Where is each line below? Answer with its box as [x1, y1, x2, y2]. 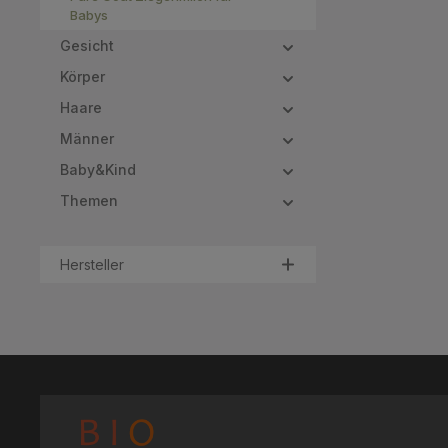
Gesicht [60, 37, 114, 54]
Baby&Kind [60, 161, 136, 178]
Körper [60, 68, 105, 85]
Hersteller [60, 256, 124, 273]
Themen [60, 192, 118, 209]
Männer [60, 130, 114, 147]
